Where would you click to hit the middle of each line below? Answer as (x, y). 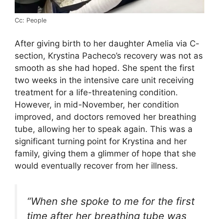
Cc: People (31, 21)
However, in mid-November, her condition (97, 104)
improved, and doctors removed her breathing (105, 117)
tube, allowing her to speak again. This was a (104, 129)
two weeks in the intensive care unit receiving (104, 80)
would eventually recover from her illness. (96, 165)
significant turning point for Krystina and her (101, 141)
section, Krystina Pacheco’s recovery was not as (109, 55)
